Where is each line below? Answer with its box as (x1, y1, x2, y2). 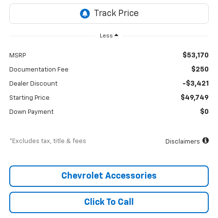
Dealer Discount (9, 81, 57, 88)
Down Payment (9, 109, 54, 116)
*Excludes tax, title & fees (9, 138, 86, 145)
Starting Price (9, 95, 50, 102)
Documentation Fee (9, 67, 69, 73)
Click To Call (84, 198, 134, 207)
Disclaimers (165, 139, 200, 145)
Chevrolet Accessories (61, 172, 157, 181)
